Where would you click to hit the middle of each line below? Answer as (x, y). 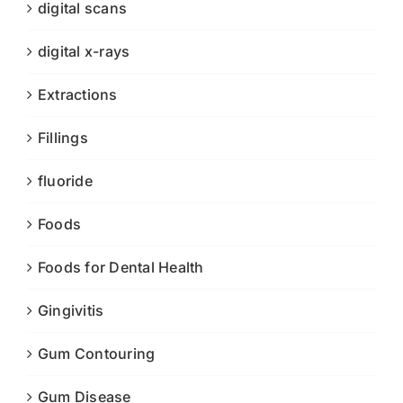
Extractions (78, 94)
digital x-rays (84, 51)
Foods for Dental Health (121, 267)
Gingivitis (71, 310)
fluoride (65, 180)
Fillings (63, 137)
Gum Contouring (97, 353)
